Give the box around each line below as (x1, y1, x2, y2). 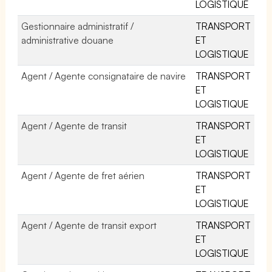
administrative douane (21, 33, 114, 46)
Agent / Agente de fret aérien (21, 169, 145, 182)
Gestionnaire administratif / (21, 19, 134, 32)
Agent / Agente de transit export (21, 219, 157, 231)
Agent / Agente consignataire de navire (21, 69, 186, 82)
